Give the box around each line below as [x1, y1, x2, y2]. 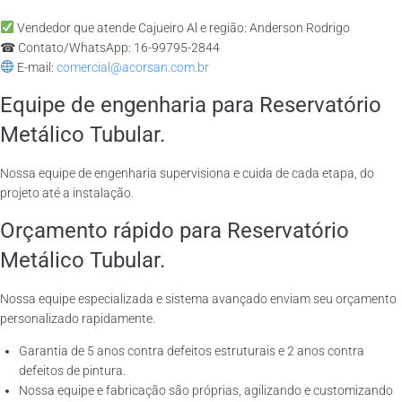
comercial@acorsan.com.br [56, 60, 209, 74]
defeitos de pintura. [19, 363, 126, 378]
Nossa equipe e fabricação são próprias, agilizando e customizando [19, 383, 393, 398]
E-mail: [13, 60, 57, 74]
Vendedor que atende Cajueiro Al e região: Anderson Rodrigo [13, 21, 350, 35]
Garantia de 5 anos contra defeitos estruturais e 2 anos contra [19, 344, 364, 358]
